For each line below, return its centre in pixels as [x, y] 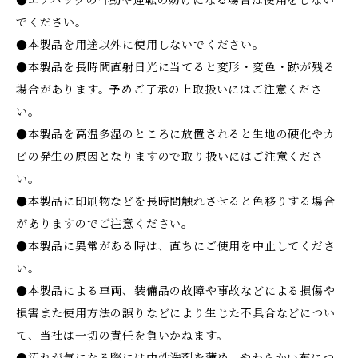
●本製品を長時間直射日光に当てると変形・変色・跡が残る [176, 67]
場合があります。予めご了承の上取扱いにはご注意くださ [169, 89]
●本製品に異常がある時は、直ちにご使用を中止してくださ [176, 246]
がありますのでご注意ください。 [105, 224]
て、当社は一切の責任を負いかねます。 [122, 336]
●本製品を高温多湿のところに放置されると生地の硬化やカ [176, 134]
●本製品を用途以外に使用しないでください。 [140, 45]
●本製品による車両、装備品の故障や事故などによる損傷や [176, 291]
